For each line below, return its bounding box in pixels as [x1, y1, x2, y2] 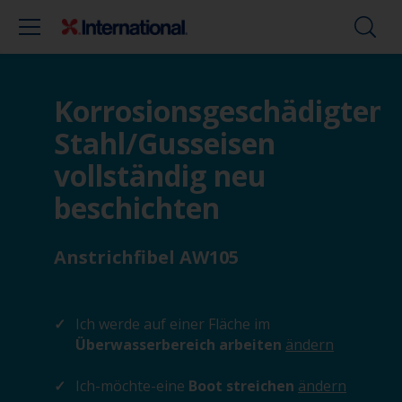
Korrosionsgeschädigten [54, 92, 387, 130]
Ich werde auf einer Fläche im [75, 314, 270, 334]
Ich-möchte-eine [75, 376, 185, 396]
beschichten [54, 188, 220, 227]
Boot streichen [185, 376, 298, 396]
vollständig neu [54, 156, 267, 195]
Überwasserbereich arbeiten [75, 335, 285, 354]
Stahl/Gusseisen [54, 124, 275, 162]
